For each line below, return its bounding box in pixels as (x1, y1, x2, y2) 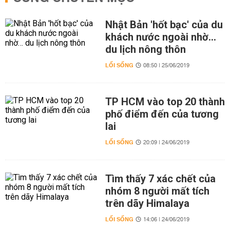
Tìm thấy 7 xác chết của (105, 172, 216, 185)
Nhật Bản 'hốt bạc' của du (105, 18, 223, 31)
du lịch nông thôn (105, 43, 186, 55)
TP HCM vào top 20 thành (105, 95, 225, 108)
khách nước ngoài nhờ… (105, 31, 216, 43)
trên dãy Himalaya (105, 197, 189, 209)
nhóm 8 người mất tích (105, 185, 209, 197)
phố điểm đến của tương (105, 108, 219, 120)
